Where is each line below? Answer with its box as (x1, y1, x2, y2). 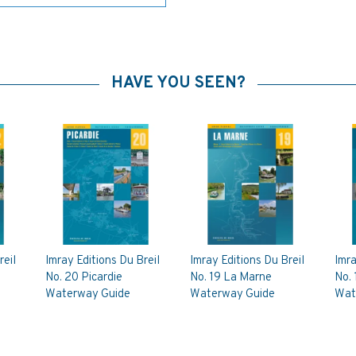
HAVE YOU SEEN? (110, 73, 246, 94)
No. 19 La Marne (189, 269, 272, 285)
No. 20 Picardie (45, 269, 123, 285)
